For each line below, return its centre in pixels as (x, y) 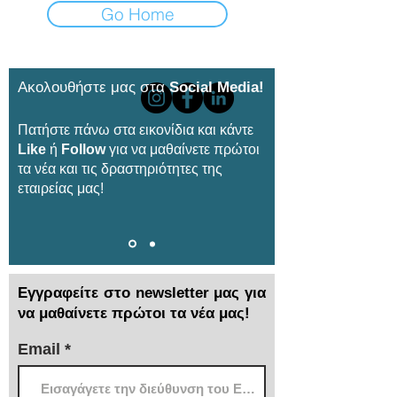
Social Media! (217, 87)
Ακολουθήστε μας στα (93, 87)
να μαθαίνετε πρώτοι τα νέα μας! (134, 313)
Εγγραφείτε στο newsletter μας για (142, 293)
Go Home (137, 14)
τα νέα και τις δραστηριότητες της (120, 169)
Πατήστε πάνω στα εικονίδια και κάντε (136, 130)
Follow (83, 149)
